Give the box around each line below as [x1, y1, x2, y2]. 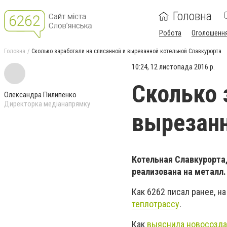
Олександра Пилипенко [4, 90, 77, 99]
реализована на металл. [132, 166, 226, 177]
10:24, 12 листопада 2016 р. [132, 62, 215, 71]
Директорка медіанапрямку [4, 99, 90, 108]
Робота [159, 29, 181, 37]
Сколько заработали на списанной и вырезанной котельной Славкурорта [31, 48, 221, 55]
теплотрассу [132, 199, 179, 210]
